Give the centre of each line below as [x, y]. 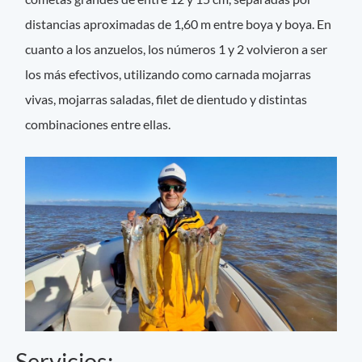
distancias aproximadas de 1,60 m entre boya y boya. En [179, 24]
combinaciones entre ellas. [98, 124]
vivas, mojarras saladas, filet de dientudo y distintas [166, 99]
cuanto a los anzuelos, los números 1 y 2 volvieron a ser [177, 49]
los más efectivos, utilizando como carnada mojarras [168, 74]
